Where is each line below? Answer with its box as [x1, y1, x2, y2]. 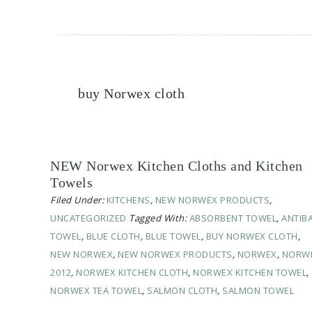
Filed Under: [50, 194, 107, 207]
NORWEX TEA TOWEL [50, 284, 142, 297]
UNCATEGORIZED [50, 212, 127, 225]
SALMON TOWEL [222, 284, 294, 297]
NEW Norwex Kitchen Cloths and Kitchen [50, 158, 303, 174]
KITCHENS [106, 194, 150, 207]
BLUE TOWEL [145, 230, 201, 243]
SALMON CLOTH [147, 284, 217, 297]
